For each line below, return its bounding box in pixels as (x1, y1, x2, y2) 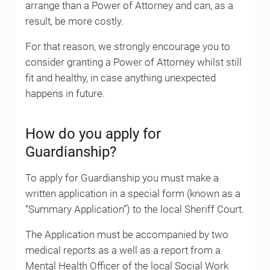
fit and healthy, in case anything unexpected (25, 72, 216, 84)
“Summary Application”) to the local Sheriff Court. (25, 203, 244, 215)
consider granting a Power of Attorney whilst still (25, 56, 242, 68)
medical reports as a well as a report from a (25, 244, 221, 256)
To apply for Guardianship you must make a (25, 172, 219, 184)
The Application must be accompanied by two (25, 228, 228, 240)
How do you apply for (25, 125, 161, 142)
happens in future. (25, 87, 105, 99)
